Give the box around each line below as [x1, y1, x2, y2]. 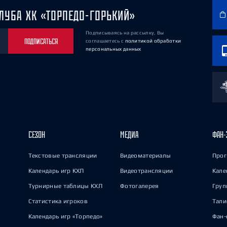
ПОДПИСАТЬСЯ [24, 36, 58, 46]
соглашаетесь [86, 38, 121, 44]
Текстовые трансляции [28, 152, 97, 159]
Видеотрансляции [120, 167, 173, 174]
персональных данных [86, 46, 141, 52]
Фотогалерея [120, 182, 159, 190]
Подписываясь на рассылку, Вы [86, 30, 164, 35]
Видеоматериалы [120, 152, 171, 159]
